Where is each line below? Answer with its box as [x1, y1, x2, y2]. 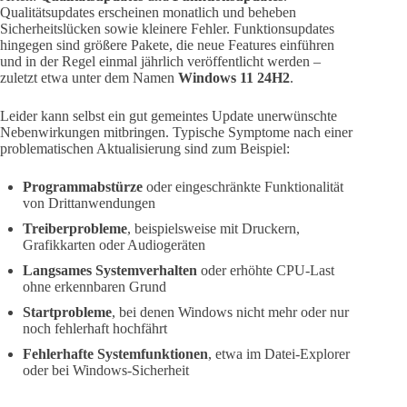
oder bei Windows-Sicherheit [23, 362, 189, 379]
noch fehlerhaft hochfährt [23, 321, 167, 337]
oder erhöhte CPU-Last [197, 263, 334, 279]
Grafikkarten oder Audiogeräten [23, 237, 205, 253]
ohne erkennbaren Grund [23, 279, 166, 295]
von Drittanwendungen [23, 195, 155, 212]
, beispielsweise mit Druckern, [127, 221, 300, 237]
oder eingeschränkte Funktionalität [143, 179, 343, 195]
